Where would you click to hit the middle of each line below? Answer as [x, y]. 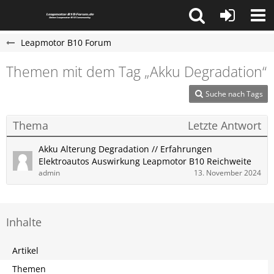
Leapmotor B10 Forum [66, 43]
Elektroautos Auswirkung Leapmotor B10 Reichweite [145, 161]
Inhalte [24, 222]
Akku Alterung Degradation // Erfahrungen [125, 149]
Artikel [25, 250]
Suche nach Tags [234, 94]
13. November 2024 [228, 173]
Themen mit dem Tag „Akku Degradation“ [136, 72]
